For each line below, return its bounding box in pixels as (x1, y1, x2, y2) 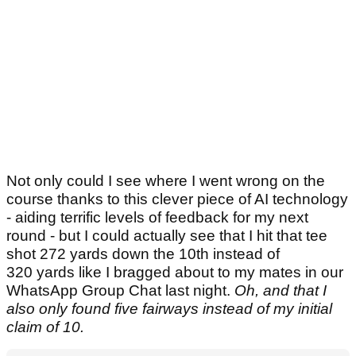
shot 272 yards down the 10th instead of (6, 246, 280, 263)
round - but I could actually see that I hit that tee (6, 227, 327, 245)
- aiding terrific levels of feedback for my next (6, 209, 308, 226)
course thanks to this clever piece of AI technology (6, 191, 348, 208)
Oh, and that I (234, 282, 327, 300)
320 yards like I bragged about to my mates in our (6, 264, 343, 281)
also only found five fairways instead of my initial (6, 300, 332, 318)
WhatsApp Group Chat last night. (6, 282, 234, 300)
